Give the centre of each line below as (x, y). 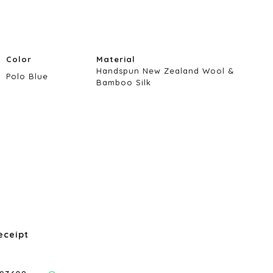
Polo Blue (27, 76)
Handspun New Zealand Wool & (165, 71)
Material (116, 59)
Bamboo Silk (124, 82)
